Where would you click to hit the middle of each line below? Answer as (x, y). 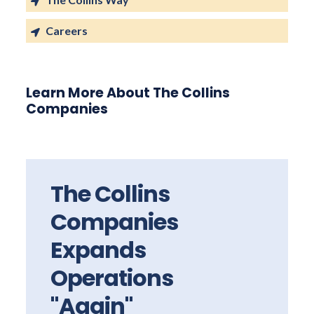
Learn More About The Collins (128, 93)
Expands (98, 250)
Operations (112, 278)
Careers (67, 30)
